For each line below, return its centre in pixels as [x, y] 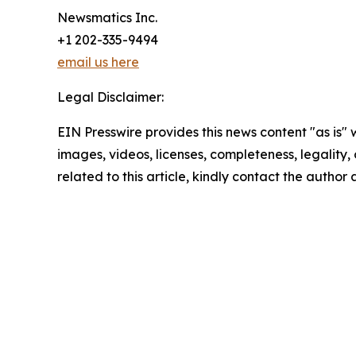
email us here [98, 62]
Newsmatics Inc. [107, 18]
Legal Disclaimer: [110, 97]
